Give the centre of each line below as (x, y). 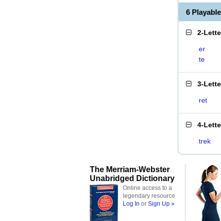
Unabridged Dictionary (132, 178)
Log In (131, 204)
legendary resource (149, 196)
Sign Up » (161, 204)
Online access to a (147, 188)
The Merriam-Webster (130, 169)
